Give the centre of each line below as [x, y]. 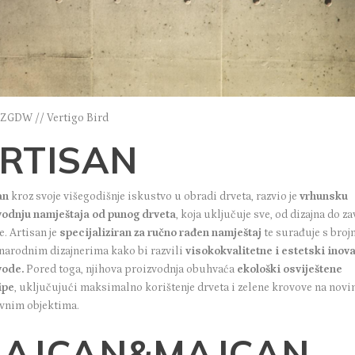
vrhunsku [324, 197]
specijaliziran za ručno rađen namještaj [161, 233]
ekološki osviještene [290, 270]
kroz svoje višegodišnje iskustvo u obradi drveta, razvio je [156, 197]
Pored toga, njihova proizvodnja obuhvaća [131, 270]
